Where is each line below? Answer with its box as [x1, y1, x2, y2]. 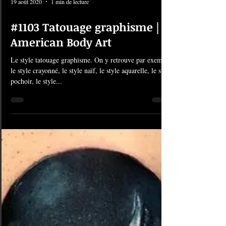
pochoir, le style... [11, 157, 62, 166]
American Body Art [11, 115, 111, 130]
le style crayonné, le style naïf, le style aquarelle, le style [11, 146, 172, 156]
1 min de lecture [51, 78, 89, 86]
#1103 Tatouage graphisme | [11, 100, 159, 115]
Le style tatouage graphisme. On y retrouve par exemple [11, 136, 171, 145]
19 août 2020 [11, 78, 42, 86]
